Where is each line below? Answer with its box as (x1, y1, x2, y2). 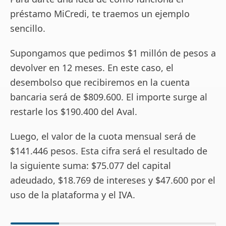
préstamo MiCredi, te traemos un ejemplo (10, 7, 190, 20)
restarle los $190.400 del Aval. (10, 105, 137, 118)
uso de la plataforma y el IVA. (10, 188, 135, 201)
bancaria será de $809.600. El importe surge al (10, 90, 207, 103)
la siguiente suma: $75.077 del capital (10, 159, 171, 172)
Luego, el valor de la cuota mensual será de (10, 130, 196, 142)
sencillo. (10, 22, 45, 34)
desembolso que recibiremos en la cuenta (10, 76, 190, 88)
